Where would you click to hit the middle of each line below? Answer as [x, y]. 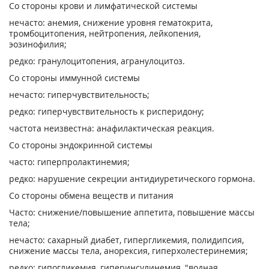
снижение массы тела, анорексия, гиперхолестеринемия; [128, 251]
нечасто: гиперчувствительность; [79, 95]
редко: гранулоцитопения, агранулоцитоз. [97, 61]
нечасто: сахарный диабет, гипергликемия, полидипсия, [126, 240]
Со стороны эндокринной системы [81, 145]
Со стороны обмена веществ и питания [91, 195]
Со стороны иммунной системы [74, 78]
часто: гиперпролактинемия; [69, 162]
